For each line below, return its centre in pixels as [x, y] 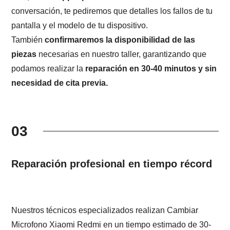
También [28, 40]
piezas [24, 54]
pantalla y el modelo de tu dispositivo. [80, 25]
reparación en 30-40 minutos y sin [151, 68]
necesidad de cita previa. [60, 83]
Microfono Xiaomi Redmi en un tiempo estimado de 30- [111, 224]
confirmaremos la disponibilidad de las [120, 40]
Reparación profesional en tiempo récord [112, 164]
